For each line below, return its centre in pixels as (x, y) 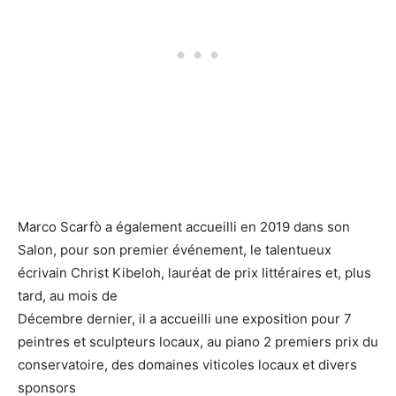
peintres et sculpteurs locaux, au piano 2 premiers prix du (198, 342)
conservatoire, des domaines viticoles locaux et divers (187, 365)
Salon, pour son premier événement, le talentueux (175, 250)
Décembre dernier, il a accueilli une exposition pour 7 (185, 319)
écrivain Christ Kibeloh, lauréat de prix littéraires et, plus (194, 273)
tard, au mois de (68, 296)
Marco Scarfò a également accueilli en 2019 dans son (184, 227)
